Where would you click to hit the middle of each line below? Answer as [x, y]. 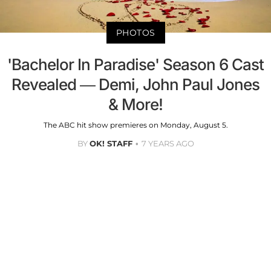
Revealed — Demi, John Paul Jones [135, 84]
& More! [135, 104]
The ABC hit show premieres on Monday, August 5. [135, 125]
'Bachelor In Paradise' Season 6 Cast [135, 64]
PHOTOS [135, 32]
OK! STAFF [111, 143]
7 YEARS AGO [168, 143]
